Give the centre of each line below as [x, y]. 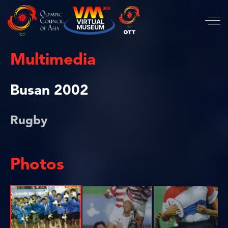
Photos [37, 165]
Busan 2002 [49, 91]
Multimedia [53, 61]
